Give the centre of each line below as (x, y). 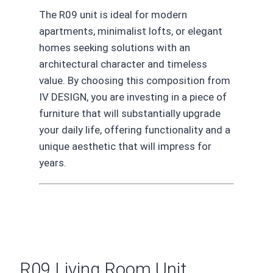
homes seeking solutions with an (115, 48)
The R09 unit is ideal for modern (113, 15)
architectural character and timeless (123, 64)
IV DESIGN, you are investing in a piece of (133, 97)
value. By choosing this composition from (135, 81)
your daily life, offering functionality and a (135, 130)
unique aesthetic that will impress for (125, 147)
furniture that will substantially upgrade (130, 114)
